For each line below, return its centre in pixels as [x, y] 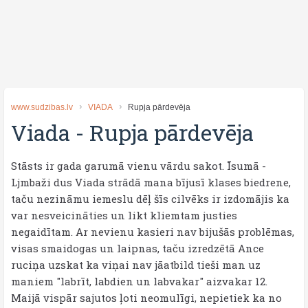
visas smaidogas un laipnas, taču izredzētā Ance [137, 248]
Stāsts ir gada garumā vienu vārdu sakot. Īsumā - [139, 166]
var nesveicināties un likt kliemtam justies [124, 215]
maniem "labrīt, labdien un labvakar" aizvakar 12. [139, 281]
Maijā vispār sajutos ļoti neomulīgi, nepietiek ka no [146, 298]
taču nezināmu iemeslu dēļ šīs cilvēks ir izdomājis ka [150, 199]
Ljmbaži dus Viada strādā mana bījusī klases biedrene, [151, 182]
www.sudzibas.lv [42, 107]
